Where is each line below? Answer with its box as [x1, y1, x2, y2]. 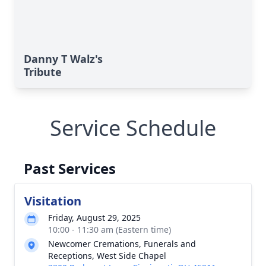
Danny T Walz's [24, 52, 103, 66]
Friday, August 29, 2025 [48, 212, 141, 223]
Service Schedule [50, 113, 216, 142]
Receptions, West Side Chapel [48, 250, 166, 261]
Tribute [24, 65, 62, 79]
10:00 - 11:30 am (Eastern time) [48, 224, 171, 235]
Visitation [24, 193, 81, 209]
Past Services [24, 159, 116, 178]
